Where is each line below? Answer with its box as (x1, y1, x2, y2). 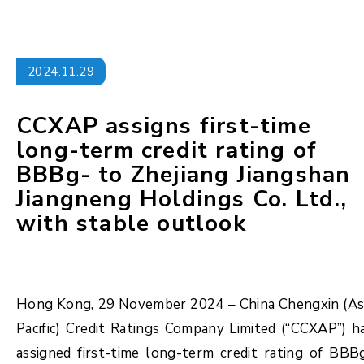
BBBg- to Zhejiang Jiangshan (16, 159, 351, 190)
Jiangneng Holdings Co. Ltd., (16, 184, 348, 214)
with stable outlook (16, 208, 246, 239)
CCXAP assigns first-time (16, 110, 311, 141)
